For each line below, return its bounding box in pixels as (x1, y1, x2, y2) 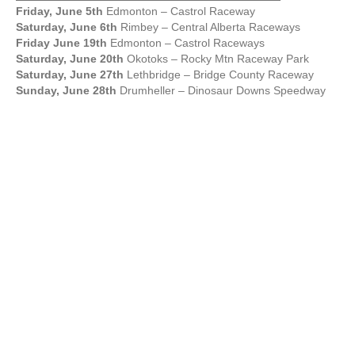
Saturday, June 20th (16, 52, 124, 65)
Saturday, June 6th (16, 21, 117, 33)
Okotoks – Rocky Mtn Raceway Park (124, 52, 309, 65)
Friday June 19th (16, 36, 107, 49)
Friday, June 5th (16, 5, 103, 17)
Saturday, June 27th (16, 68, 124, 81)
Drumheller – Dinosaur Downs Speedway (116, 84, 326, 97)
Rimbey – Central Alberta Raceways (117, 21, 300, 33)
